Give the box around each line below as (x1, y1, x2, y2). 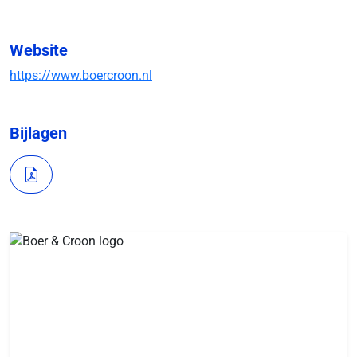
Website (10, 41, 68, 60)
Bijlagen (10, 124, 67, 143)
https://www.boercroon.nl (10, 68, 152, 83)
